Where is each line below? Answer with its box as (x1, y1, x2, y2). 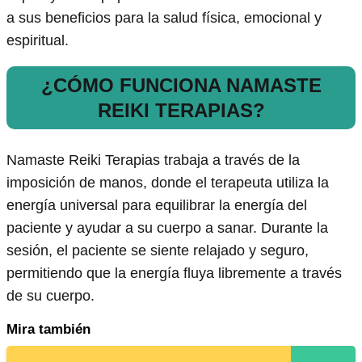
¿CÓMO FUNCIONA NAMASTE (40, 74, 322, 97)
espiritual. (6, 32, 69, 49)
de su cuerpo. (6, 288, 95, 305)
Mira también (6, 322, 90, 338)
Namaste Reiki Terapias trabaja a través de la (6, 152, 300, 169)
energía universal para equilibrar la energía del (6, 197, 307, 214)
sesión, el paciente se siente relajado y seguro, (6, 242, 309, 259)
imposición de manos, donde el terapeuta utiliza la (6, 175, 329, 192)
